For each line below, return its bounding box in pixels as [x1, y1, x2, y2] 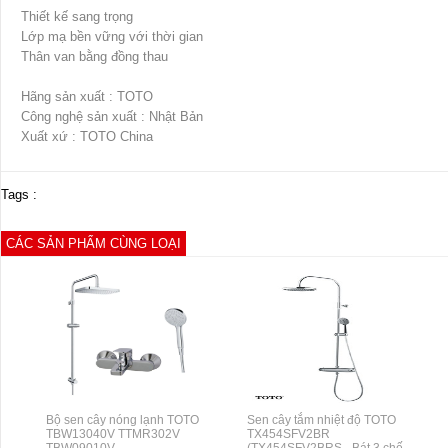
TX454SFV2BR [247, 427, 331, 442]
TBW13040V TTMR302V [45, 427, 180, 442]
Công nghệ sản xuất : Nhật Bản [21, 109, 203, 125]
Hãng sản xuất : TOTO [21, 89, 153, 105]
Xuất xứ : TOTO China [21, 129, 153, 145]
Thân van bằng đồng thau [21, 49, 168, 65]
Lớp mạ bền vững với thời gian [21, 29, 203, 45]
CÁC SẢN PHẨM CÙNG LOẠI [6, 236, 181, 252]
